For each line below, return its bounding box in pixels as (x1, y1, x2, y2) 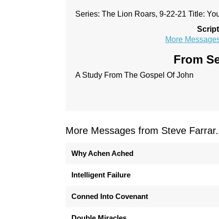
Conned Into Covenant (71, 192, 149, 200)
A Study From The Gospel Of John (75, 70, 194, 79)
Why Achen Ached (71, 149, 134, 157)
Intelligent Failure (71, 170, 131, 179)
